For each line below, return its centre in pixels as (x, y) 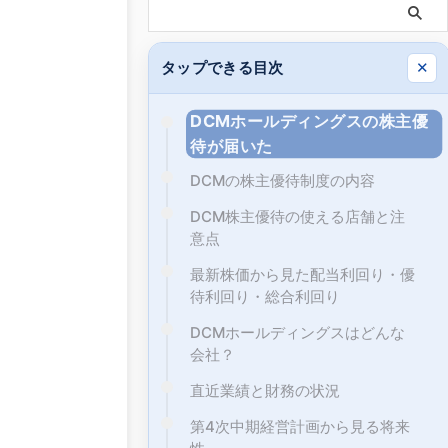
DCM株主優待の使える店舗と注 (297, 216)
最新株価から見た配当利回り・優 (302, 274)
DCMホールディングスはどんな (297, 332)
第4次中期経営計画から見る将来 (300, 426)
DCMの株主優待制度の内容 (282, 180)
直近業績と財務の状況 (265, 390)
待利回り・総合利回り (265, 296)
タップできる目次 (222, 67)
